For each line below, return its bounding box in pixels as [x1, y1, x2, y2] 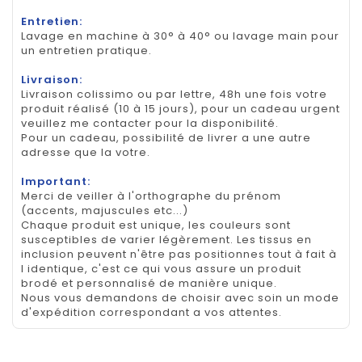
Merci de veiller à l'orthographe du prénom [21, 187, 281, 204]
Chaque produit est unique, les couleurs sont [21, 217, 291, 233]
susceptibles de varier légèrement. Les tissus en [21, 231, 312, 247]
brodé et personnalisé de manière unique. [21, 275, 277, 291]
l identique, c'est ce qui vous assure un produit [21, 260, 301, 276]
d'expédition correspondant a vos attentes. [21, 304, 282, 320]
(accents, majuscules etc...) [21, 202, 188, 218]
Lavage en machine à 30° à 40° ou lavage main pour [21, 27, 339, 44]
